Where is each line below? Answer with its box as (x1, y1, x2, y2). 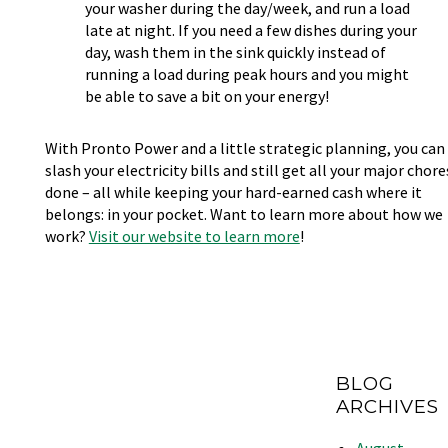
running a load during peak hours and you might (84, 64, 409, 84)
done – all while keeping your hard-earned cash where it (44, 182, 422, 202)
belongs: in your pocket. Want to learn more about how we (44, 204, 443, 224)
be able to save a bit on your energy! (84, 86, 332, 106)
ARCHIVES (336, 395, 440, 419)
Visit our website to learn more (88, 226, 300, 246)
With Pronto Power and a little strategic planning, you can (44, 138, 445, 158)
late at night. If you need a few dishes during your (84, 20, 417, 40)
